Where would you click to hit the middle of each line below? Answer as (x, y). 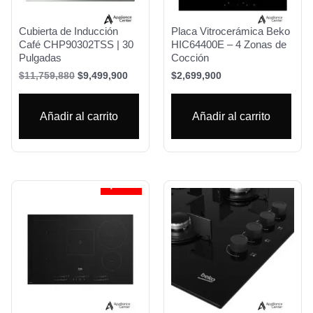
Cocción (190, 57)
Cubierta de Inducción (68, 31)
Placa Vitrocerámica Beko (231, 31)
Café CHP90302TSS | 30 (76, 44)
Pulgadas (40, 57)
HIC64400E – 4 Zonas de (229, 44)
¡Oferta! (128, 185)
